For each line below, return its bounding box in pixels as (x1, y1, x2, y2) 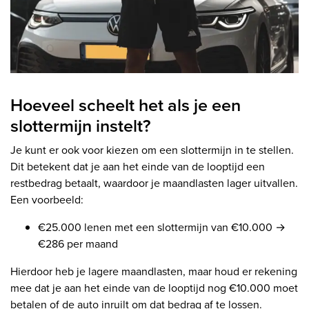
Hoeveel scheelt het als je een (10, 92, 241, 118)
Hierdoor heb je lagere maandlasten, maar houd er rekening (10, 263, 297, 279)
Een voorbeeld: (10, 191, 83, 208)
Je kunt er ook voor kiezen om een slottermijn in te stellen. (10, 141, 294, 158)
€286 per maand (38, 235, 118, 252)
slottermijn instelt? (10, 112, 151, 139)
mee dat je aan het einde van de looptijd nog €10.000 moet (10, 279, 298, 296)
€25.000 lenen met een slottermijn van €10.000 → (38, 219, 286, 235)
